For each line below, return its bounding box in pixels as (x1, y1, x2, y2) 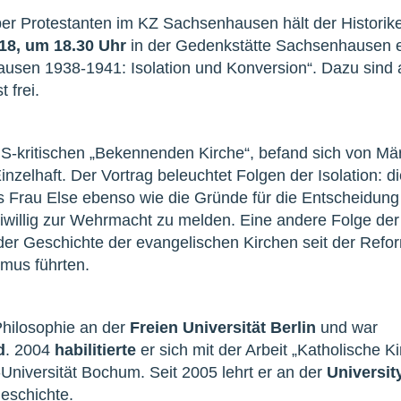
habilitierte (55, 340, 136, 359)
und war (316, 318, 378, 337)
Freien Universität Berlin (130, 318, 316, 337)
